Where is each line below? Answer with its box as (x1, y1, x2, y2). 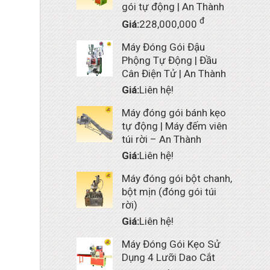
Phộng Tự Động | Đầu (122, 54, 217, 66)
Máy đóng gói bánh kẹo (122, 106, 226, 119)
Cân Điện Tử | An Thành (122, 67, 226, 80)
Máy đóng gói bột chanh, (122, 172, 232, 184)
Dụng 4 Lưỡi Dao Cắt (122, 251, 215, 263)
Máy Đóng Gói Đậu (122, 40, 205, 53)
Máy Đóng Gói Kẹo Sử (122, 237, 221, 250)
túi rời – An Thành (122, 133, 201, 145)
